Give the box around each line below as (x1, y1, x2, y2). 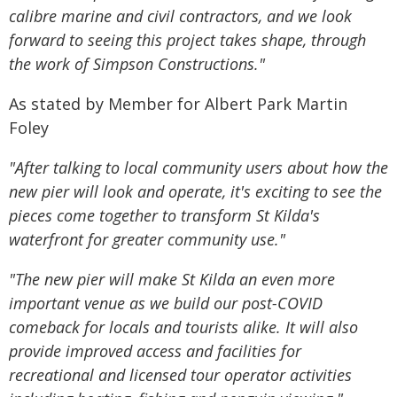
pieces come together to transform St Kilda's (9, 205, 320, 226)
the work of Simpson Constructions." (9, 53, 265, 74)
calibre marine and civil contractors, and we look (9, 5, 352, 27)
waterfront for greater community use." (9, 229, 285, 250)
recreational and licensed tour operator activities (9, 364, 352, 385)
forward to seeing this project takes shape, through (9, 29, 366, 51)
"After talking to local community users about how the (9, 157, 388, 178)
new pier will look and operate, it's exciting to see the (9, 181, 382, 202)
